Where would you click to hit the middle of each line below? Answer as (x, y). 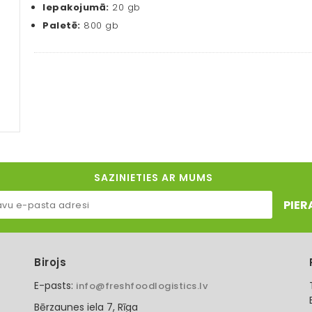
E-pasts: (55, 286)
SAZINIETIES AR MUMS (153, 178)
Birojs (50, 263)
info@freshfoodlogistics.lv (142, 286)
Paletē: (62, 26)
